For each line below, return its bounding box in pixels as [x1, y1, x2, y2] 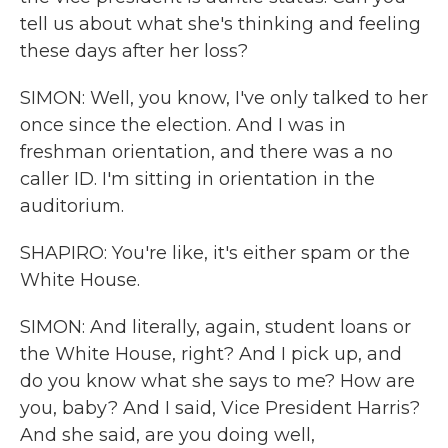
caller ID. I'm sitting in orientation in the [20, 168, 375, 190]
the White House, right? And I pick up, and [20, 343, 402, 365]
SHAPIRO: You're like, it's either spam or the [20, 242, 410, 264]
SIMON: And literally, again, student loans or [20, 316, 411, 338]
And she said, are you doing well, [20, 424, 315, 446]
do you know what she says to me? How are [20, 370, 415, 392]
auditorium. [20, 195, 124, 217]
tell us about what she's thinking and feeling [20, 13, 421, 35]
